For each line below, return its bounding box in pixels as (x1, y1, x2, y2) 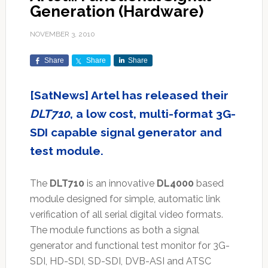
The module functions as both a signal (29, 224, 199, 236)
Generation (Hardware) (29, 2, 203, 21)
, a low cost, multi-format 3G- (69, 107, 236, 121)
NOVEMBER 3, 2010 (29, 30, 95, 39)
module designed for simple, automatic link (29, 193, 220, 205)
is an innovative (84, 178, 157, 190)
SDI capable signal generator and (29, 126, 222, 139)
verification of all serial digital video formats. (29, 209, 223, 221)
